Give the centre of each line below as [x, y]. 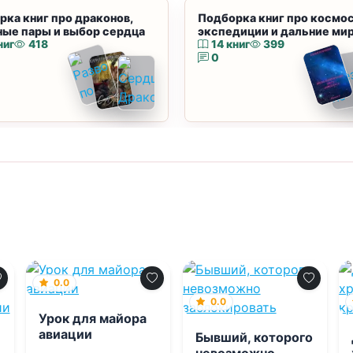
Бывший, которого [254, 337]
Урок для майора [93, 318]
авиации [66, 334]
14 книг [230, 44]
